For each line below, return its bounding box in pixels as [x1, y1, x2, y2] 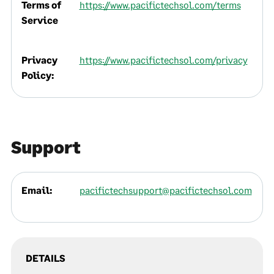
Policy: [21, 69, 54, 81]
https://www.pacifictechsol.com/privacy [79, 54, 248, 65]
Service [21, 14, 58, 26]
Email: [21, 184, 52, 196]
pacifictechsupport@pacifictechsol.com [79, 184, 252, 196]
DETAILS [26, 252, 65, 264]
